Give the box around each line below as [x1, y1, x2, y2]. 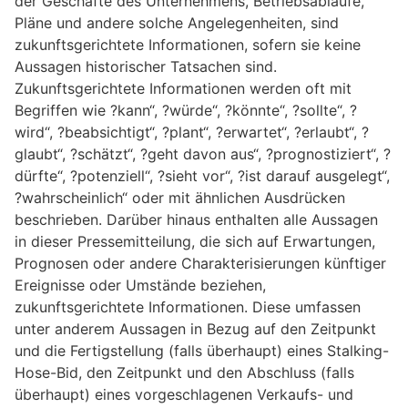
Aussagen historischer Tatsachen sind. [15, 57, 277, 76]
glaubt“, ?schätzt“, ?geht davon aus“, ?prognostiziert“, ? [15, 145, 391, 164]
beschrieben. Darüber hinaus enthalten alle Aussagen [15, 210, 378, 229]
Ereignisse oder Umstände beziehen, [15, 276, 266, 295]
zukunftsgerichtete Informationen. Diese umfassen [15, 298, 361, 317]
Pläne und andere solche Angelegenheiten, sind [15, 14, 339, 33]
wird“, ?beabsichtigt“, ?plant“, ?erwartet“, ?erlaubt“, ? [15, 123, 369, 142]
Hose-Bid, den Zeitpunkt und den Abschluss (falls [15, 363, 354, 382]
